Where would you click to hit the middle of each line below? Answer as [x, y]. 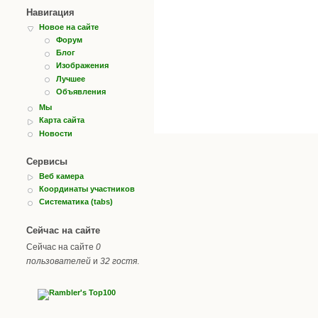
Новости [56, 133]
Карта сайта [62, 120]
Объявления [81, 91]
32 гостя [119, 261]
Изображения [82, 66]
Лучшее [71, 78]
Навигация [50, 12]
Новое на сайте [69, 27]
